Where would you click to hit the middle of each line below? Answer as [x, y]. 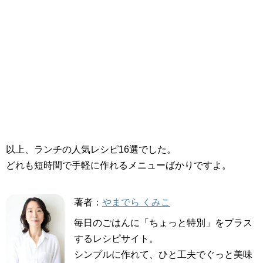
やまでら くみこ [136, 203]
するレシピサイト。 [116, 239]
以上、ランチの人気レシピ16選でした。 [91, 150]
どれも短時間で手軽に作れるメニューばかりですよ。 [119, 166]
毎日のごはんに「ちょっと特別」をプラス [163, 223]
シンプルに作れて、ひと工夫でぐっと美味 [163, 255]
